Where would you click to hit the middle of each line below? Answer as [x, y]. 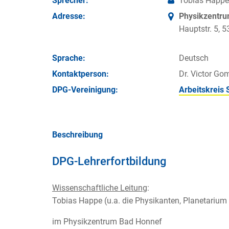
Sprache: [69, 58]
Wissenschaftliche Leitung [100, 188]
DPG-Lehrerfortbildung [109, 161]
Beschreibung [77, 135]
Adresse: [69, 16]
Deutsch [194, 58]
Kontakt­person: [81, 74]
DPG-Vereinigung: [85, 90]
